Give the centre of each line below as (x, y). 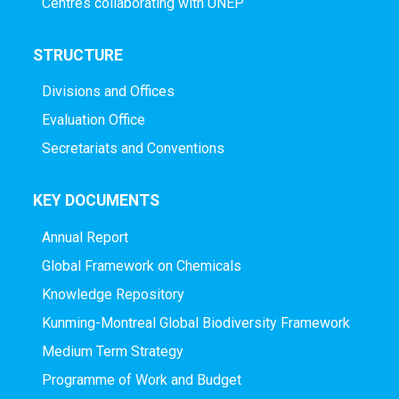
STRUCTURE (77, 55)
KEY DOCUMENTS (96, 201)
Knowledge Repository (113, 295)
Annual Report (85, 238)
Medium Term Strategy (112, 352)
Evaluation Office (93, 120)
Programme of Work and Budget (141, 380)
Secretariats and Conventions (133, 149)
